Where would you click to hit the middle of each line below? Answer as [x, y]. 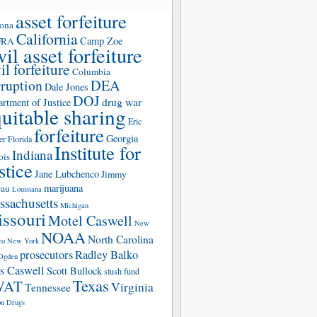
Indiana [32, 155]
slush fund [122, 271]
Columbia [91, 71]
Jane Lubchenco [67, 174]
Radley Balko [106, 255]
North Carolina [121, 239]
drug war [122, 102]
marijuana [63, 188]
